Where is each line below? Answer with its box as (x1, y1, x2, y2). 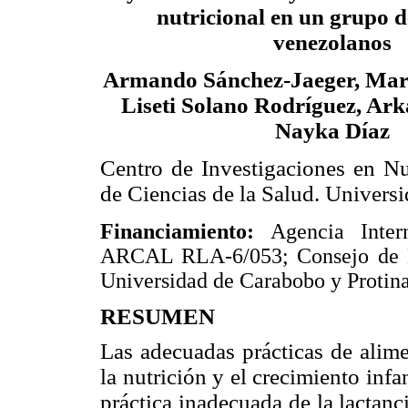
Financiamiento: (100, 219, 254, 243)
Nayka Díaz (275, 118, 390, 144)
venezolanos (273, 30, 392, 56)
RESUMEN (100, 304, 215, 330)
